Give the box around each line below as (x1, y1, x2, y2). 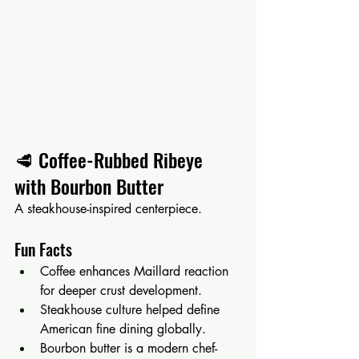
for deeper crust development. (40, 281, 202, 299)
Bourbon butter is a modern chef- (40, 339, 217, 357)
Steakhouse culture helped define (40, 301, 224, 318)
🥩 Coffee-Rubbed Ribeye (14, 144, 208, 174)
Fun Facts (14, 236, 72, 261)
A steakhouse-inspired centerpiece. (14, 200, 202, 217)
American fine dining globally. (40, 320, 206, 337)
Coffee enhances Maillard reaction (40, 262, 232, 280)
